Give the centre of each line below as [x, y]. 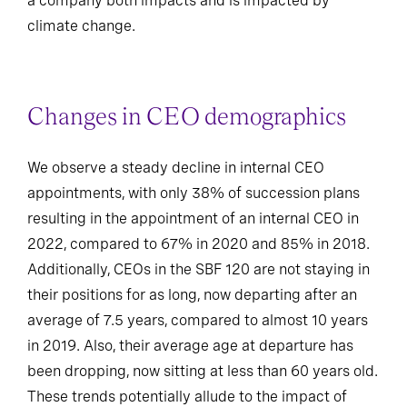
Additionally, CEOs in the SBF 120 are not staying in [199, 269]
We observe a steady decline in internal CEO [176, 167]
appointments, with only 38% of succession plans [194, 193]
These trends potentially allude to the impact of [187, 396]
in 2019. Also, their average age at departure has [190, 345]
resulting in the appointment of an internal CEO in [193, 218]
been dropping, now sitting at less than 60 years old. [203, 371]
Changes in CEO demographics [187, 118]
